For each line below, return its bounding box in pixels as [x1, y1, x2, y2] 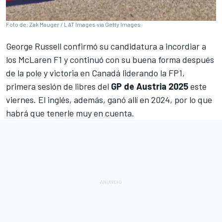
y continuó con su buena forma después [62, 54, 214, 65]
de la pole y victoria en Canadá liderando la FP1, [6, 67, 185, 79]
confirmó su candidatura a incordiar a [61, 41, 206, 52]
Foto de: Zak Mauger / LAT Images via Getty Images [6, 21, 141, 28]
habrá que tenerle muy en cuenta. [6, 108, 134, 119]
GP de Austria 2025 [111, 81, 188, 92]
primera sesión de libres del [6, 81, 111, 92]
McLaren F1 [18, 54, 62, 65]
